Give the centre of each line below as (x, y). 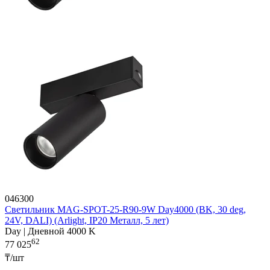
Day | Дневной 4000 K (50, 231)
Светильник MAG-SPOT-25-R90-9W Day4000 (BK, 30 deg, (125, 210)
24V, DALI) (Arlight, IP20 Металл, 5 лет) (87, 221)
